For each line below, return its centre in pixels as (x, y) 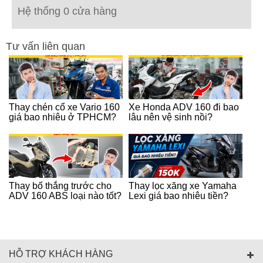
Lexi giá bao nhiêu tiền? (178, 195)
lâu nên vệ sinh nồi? (171, 117)
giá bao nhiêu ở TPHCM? (63, 117)
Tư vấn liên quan (45, 46)
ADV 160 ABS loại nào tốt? (65, 195)
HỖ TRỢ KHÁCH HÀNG (61, 254)
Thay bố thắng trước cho (60, 186)
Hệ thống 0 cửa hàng (67, 11)
